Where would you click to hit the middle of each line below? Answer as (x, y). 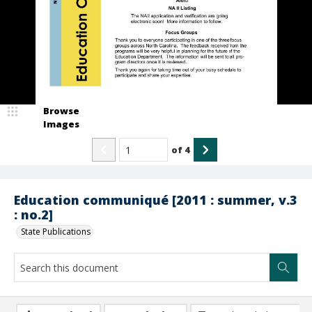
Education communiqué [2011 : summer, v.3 (156, 200)
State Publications (56, 232)
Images (61, 124)
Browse (61, 111)
